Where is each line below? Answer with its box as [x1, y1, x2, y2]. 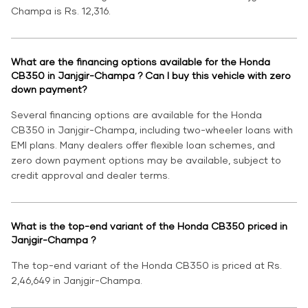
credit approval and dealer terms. [11, 169, 170, 181]
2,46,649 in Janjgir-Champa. [11, 274, 142, 287]
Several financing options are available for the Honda [11, 109, 262, 121]
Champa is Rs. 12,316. [11, 5, 111, 17]
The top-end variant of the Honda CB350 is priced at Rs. [11, 259, 282, 272]
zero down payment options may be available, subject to [11, 154, 281, 166]
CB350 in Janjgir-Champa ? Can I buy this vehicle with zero [11, 69, 291, 82]
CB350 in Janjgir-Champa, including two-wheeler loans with [11, 124, 293, 136]
